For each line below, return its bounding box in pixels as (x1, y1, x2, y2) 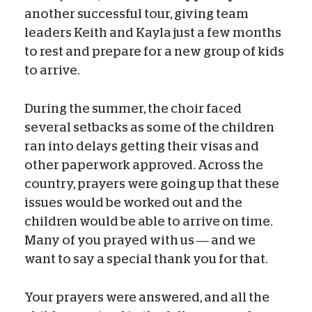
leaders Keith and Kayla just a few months (24, 26, 281, 39)
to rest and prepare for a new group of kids (24, 45, 284, 58)
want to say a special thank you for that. (24, 252, 268, 265)
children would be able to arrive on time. (24, 214, 273, 228)
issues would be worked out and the (24, 196, 242, 209)
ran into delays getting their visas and (24, 139, 259, 153)
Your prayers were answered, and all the (24, 290, 270, 304)
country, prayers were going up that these (24, 177, 279, 190)
